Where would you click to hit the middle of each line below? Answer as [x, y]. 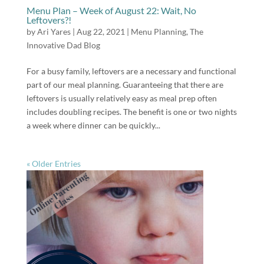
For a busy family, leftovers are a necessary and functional [131, 71]
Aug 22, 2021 [100, 31]
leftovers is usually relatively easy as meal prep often [121, 98]
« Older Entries [53, 163]
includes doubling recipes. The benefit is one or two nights [131, 111]
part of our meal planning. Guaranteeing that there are [125, 84]
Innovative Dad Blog [63, 45]
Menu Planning [158, 31]
